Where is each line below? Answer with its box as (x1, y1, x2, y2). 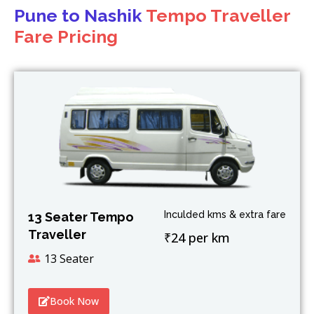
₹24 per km (164, 229, 230, 246)
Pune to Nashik (14, 5, 146, 27)
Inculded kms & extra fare (164, 209, 286, 220)
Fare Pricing (14, 26, 118, 48)
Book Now (50, 294, 99, 308)
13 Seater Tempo (28, 210, 134, 224)
